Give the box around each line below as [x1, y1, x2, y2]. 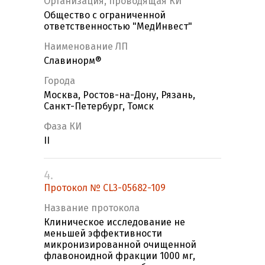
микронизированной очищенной [44, 239, 196, 251]
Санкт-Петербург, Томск [44, 101, 154, 112]
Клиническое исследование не [44, 216, 185, 228]
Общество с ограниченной [44, 9, 166, 21]
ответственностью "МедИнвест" [44, 21, 192, 33]
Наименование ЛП [44, 41, 128, 53]
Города [44, 75, 75, 87]
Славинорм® [44, 55, 102, 67]
